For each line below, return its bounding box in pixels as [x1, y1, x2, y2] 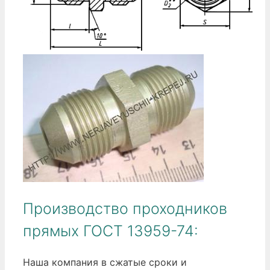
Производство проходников [23, 199, 227, 218]
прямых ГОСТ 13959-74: [23, 222, 198, 240]
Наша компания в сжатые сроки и [23, 256, 187, 269]
